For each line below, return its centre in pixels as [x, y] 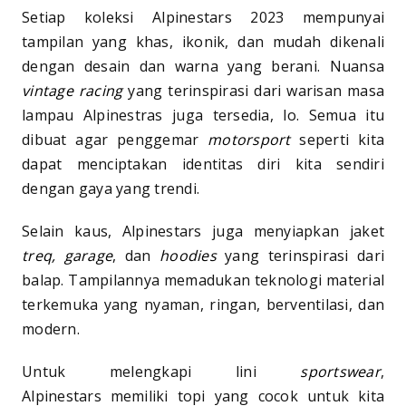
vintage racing [72, 90]
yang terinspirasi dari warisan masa [253, 90]
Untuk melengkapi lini [161, 371]
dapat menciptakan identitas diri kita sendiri [203, 164]
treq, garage [68, 255]
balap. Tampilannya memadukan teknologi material [203, 280]
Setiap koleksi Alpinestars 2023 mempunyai [203, 17]
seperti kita [338, 139]
